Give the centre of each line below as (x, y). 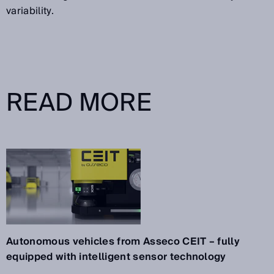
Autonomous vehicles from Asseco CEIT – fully (123, 241)
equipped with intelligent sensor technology (116, 257)
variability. (30, 11)
